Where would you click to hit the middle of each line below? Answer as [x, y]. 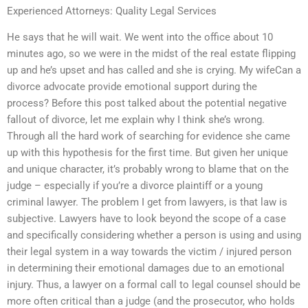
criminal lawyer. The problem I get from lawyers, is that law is [147, 202]
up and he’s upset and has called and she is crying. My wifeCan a [154, 70]
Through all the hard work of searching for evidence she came [148, 136]
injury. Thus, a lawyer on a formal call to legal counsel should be [154, 284]
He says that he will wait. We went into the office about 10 [140, 37]
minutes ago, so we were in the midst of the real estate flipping [151, 53]
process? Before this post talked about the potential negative [147, 103]
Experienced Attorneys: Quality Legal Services [112, 11]
